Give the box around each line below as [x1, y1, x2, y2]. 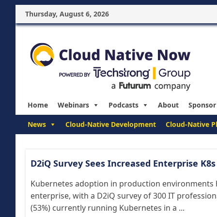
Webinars [58, 100, 89, 109]
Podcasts [108, 100, 139, 109]
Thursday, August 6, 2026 [25, 9, 109, 18]
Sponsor [188, 100, 216, 109]
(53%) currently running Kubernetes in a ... [31, 202, 185, 213]
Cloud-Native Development [65, 120, 156, 129]
